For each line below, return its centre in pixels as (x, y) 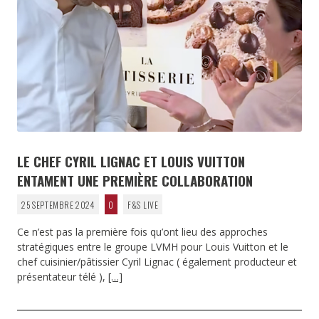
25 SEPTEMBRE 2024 (58, 204)
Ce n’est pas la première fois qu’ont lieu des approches (142, 231)
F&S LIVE (143, 204)
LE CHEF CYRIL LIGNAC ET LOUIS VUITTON (131, 161)
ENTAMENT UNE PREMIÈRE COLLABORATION (135, 180)
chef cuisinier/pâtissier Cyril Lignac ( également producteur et (157, 261)
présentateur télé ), (63, 276)
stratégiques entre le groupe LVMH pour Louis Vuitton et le (153, 246)
